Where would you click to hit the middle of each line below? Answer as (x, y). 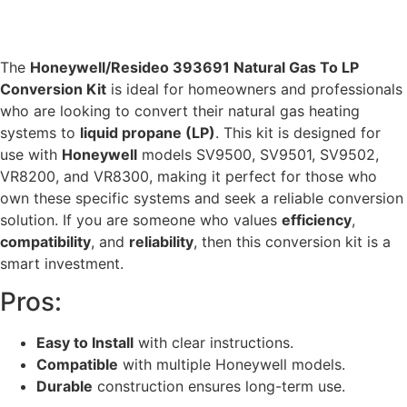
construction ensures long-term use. (219, 387)
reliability (161, 241)
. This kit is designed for (298, 132)
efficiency (317, 219)
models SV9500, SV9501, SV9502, (258, 154)
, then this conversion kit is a (292, 241)
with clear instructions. (213, 343)
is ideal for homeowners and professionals (254, 89)
